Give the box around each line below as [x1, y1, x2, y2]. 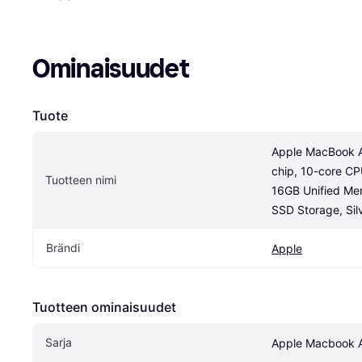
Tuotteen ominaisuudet [32, 299, 176, 316]
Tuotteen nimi [45, 173, 116, 187]
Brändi [46, 241, 80, 255]
